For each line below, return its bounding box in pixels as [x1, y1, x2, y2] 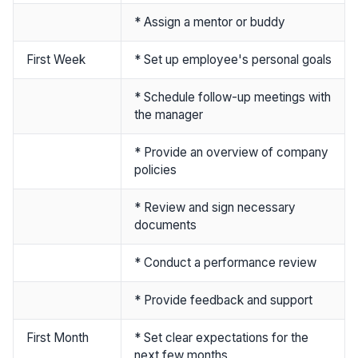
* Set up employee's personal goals [134, 51, 332, 67]
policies [134, 161, 177, 177]
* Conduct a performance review [134, 254, 316, 270]
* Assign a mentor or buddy [134, 14, 285, 30]
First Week [26, 51, 86, 67]
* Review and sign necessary [134, 199, 296, 215]
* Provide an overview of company [134, 144, 328, 160]
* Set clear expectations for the [134, 329, 308, 345]
